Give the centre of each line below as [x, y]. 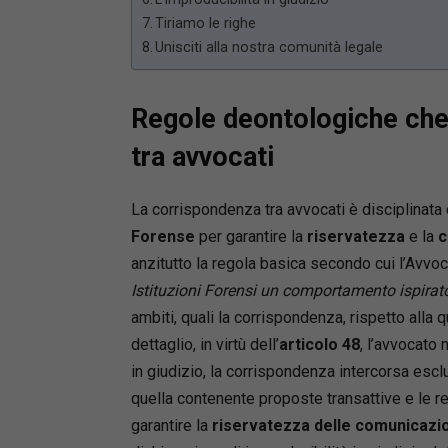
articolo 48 [319, 344]
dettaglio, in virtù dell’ [204, 344]
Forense [162, 236]
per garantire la [250, 236]
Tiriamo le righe [206, 23]
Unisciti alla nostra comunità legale [269, 47]
